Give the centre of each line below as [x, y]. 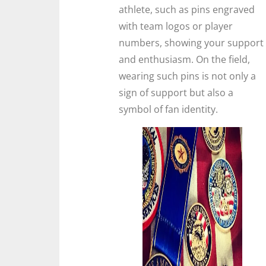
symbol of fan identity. [168, 109]
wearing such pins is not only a [187, 76]
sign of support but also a [176, 92]
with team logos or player [176, 26]
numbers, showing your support [191, 42]
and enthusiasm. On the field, [184, 59]
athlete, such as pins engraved [187, 9]
